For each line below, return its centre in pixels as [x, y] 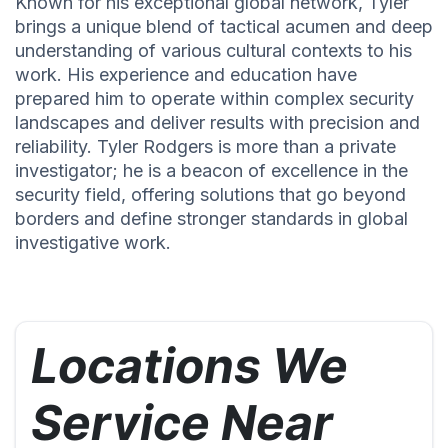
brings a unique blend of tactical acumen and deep [224, 27]
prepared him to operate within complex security [214, 99]
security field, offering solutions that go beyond [210, 195]
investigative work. [93, 243]
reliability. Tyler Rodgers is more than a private [205, 147]
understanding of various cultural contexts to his [213, 51]
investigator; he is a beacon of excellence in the [211, 171]
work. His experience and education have [186, 75]
